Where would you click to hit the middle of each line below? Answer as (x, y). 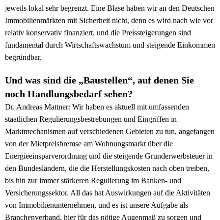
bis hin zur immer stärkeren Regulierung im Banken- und (93, 181)
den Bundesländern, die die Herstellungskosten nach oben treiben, (107, 168)
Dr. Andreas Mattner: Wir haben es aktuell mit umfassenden (97, 107)
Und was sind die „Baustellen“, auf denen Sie (99, 80)
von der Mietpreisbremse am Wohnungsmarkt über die (89, 144)
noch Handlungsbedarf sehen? (69, 94)
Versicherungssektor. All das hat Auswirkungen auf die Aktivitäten (108, 193)
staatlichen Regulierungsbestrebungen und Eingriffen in (91, 119)
